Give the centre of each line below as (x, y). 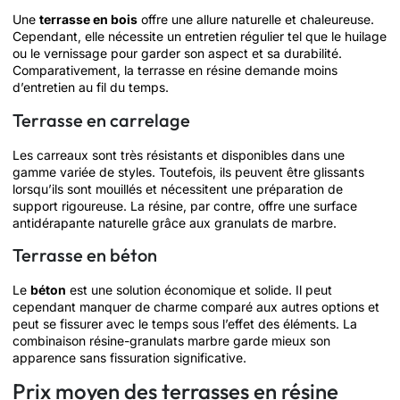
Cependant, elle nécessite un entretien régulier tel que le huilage (200, 37)
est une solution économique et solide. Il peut (199, 290)
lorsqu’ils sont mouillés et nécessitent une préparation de (178, 188)
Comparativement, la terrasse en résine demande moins (175, 71)
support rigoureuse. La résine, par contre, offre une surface (185, 205)
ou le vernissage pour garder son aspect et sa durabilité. (177, 54)
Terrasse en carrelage (101, 120)
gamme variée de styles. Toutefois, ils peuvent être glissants (188, 171)
